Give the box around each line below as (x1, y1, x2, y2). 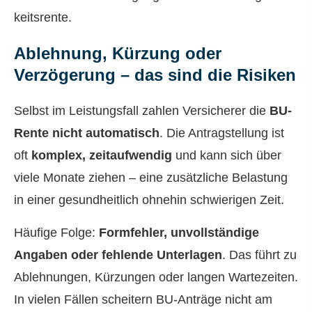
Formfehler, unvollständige (99, 225, 259, 240)
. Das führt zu (222, 247, 297, 262)
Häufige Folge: (14, 225, 99, 240)
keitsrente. (14, 10, 72, 25)
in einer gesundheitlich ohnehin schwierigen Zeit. (14, 193, 284, 208)
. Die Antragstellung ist (159, 126, 284, 141)
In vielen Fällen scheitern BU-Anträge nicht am (14, 292, 272, 306)
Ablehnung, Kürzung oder (14, 44, 221, 63)
